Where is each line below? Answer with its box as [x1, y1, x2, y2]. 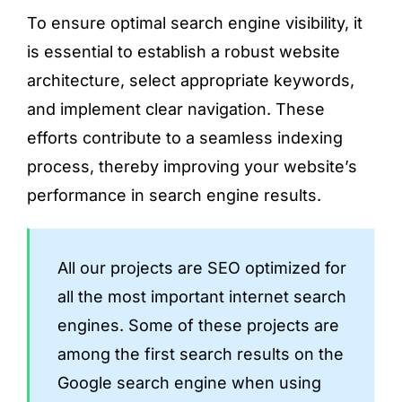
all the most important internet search [57, 287, 346, 306]
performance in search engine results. [26, 186, 321, 205]
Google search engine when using [57, 373, 321, 392]
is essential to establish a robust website [26, 42, 340, 61]
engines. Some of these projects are [57, 316, 339, 335]
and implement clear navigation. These [26, 100, 325, 118]
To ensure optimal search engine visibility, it [26, 13, 363, 32]
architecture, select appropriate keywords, [26, 71, 354, 90]
